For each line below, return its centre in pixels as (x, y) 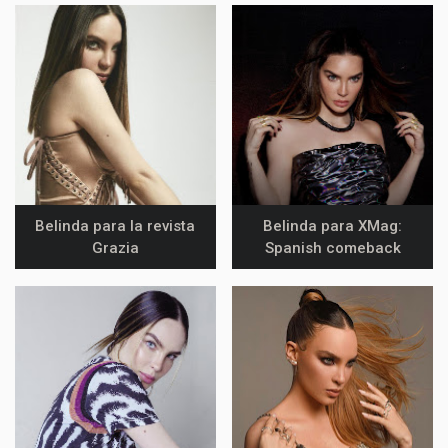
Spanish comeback (332, 248)
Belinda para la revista (115, 226)
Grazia (115, 248)
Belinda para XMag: (333, 226)
